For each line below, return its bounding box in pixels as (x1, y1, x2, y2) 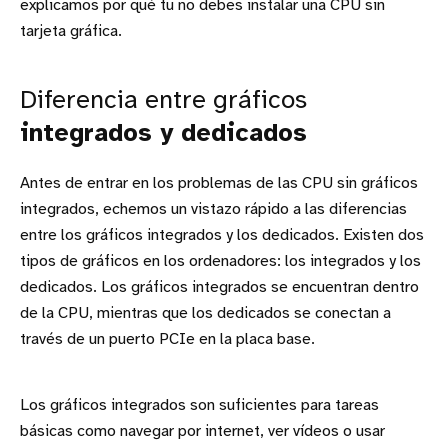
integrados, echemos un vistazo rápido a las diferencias (20, 201, 407, 219)
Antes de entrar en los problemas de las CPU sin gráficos (20, 175, 418, 193)
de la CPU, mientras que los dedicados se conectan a (20, 305, 391, 323)
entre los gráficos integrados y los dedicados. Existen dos (20, 227, 424, 245)
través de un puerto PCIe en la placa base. (20, 331, 315, 349)
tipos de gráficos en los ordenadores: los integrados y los (20, 253, 421, 271)
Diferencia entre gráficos (20, 88, 307, 115)
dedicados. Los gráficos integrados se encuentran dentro (20, 279, 419, 297)
